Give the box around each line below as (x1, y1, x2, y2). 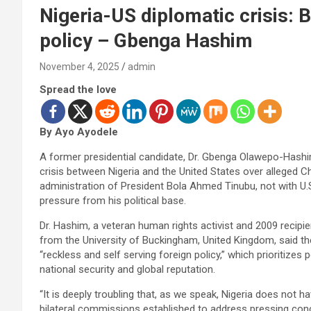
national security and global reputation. (40, 262, 215, 276)
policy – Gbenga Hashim (40, 28, 253, 52)
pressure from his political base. (40, 194, 186, 207)
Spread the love (40, 83, 117, 96)
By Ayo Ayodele (40, 125, 118, 138)
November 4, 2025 (40, 60, 119, 72)
